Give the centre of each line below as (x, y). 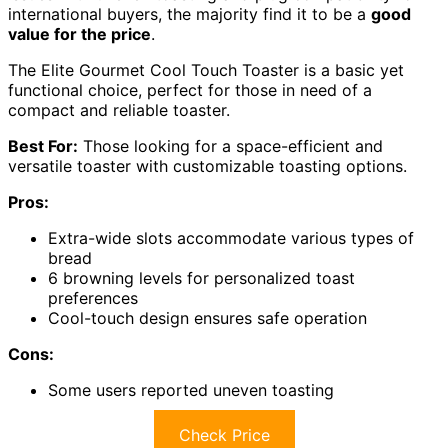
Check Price (224, 435)
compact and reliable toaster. (119, 110)
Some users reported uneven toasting (191, 390)
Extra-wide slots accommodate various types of (231, 238)
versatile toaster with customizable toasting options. (207, 166)
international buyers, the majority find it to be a (189, 14)
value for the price (79, 34)
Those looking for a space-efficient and (230, 146)
